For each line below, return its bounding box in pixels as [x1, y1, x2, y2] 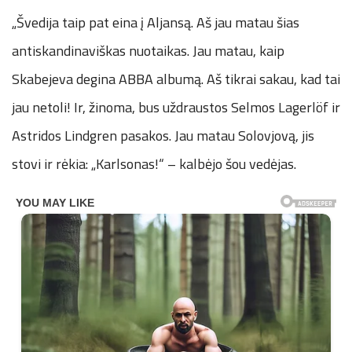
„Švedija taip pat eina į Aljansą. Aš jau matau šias [12, 11, 299, 33]
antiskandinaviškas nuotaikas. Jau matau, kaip [12, 39, 284, 61]
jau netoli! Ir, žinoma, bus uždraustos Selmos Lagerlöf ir [12, 96, 340, 118]
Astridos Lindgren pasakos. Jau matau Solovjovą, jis [12, 124, 314, 146]
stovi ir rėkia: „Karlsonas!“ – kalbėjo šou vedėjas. [12, 152, 296, 174]
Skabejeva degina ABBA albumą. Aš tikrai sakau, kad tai [12, 68, 340, 90]
